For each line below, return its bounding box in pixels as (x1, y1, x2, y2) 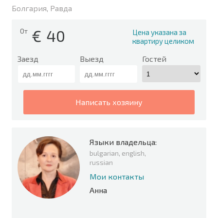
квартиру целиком (132, 36, 194, 45)
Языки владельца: (90, 137, 157, 146)
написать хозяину (81, 97, 143, 107)
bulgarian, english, (90, 149, 146, 157)
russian (90, 158, 113, 166)
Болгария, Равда (12, 3, 72, 13)
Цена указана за (132, 28, 186, 36)
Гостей (142, 54, 166, 63)
